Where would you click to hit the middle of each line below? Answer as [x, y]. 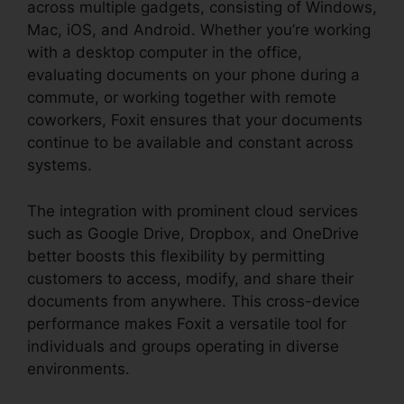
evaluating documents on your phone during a [193, 75]
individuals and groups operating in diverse [183, 346]
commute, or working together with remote [182, 98]
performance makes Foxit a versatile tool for [187, 323]
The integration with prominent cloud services [193, 211]
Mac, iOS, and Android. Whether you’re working [199, 30]
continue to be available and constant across [190, 143]
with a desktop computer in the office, [165, 53]
